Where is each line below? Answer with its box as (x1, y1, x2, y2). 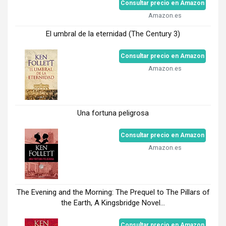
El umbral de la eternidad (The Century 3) (46, 29, 180, 39)
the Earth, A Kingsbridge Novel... (61, 198, 165, 208)
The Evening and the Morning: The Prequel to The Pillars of (16, 188, 210, 197)
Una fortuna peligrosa (77, 108, 149, 118)
